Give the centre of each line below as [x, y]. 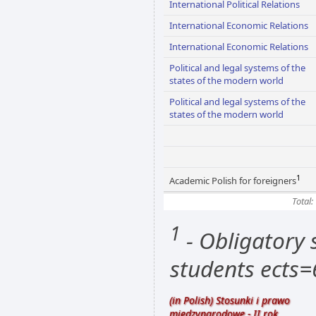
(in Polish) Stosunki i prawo [230, 300]
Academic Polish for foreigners [233, 181]
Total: [303, 201]
